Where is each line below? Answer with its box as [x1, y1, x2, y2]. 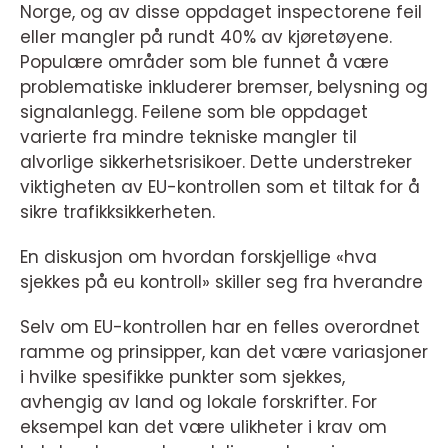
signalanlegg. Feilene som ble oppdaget [20, 100, 368, 124]
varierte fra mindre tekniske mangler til [20, 125, 357, 149]
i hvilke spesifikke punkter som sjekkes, [20, 365, 345, 389]
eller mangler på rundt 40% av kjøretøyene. [20, 25, 392, 49]
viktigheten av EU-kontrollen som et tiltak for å [20, 175, 420, 199]
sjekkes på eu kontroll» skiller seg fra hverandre [20, 270, 423, 294]
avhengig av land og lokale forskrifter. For [20, 390, 377, 414]
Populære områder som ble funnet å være [20, 50, 389, 74]
